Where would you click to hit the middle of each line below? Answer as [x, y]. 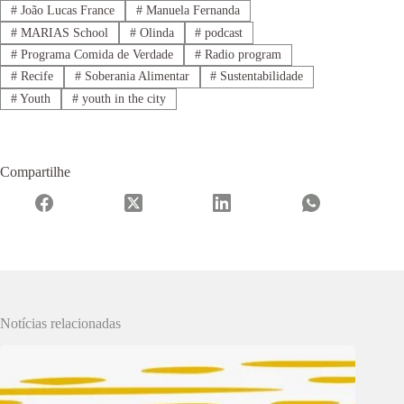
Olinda [155, 32]
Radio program [241, 55]
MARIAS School [62, 32]
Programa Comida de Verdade [95, 55]
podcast [222, 32]
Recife [35, 77]
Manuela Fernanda [191, 11]
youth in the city [122, 98]
